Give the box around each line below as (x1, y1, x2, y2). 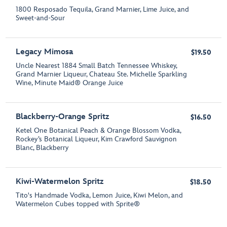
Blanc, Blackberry (16, 143, 69, 153)
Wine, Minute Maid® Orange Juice (16, 79, 124, 88)
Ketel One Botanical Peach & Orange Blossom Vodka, (16, 126, 181, 135)
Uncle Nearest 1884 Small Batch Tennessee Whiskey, (16, 61, 177, 70)
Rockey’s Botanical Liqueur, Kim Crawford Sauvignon (16, 135, 177, 144)
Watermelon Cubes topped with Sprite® (16, 200, 140, 209)
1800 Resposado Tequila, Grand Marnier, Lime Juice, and (16, 5, 190, 14)
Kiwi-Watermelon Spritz (16, 177, 104, 187)
